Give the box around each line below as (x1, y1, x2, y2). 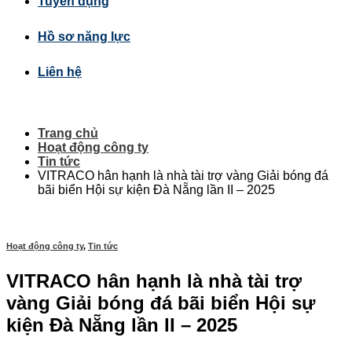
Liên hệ (38, 65, 82, 79)
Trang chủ (38, 126, 98, 140)
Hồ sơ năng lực (38, 30, 130, 43)
